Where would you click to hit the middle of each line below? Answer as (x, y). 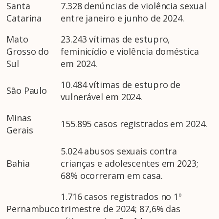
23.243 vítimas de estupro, (116, 39)
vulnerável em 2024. (102, 97)
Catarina (24, 18)
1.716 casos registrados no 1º (121, 197)
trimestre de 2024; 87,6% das (121, 209)
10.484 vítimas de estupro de (121, 85)
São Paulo (27, 91)
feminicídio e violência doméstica (130, 52)
